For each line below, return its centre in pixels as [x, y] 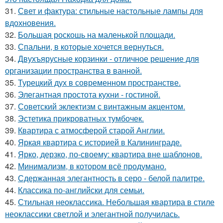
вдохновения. [30, 22]
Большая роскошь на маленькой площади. [97, 34]
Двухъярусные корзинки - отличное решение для [109, 58]
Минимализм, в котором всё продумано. [92, 166]
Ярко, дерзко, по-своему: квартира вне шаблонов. [110, 154]
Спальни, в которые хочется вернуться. [91, 46]
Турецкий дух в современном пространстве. [99, 82]
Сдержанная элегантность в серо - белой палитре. [111, 178]
